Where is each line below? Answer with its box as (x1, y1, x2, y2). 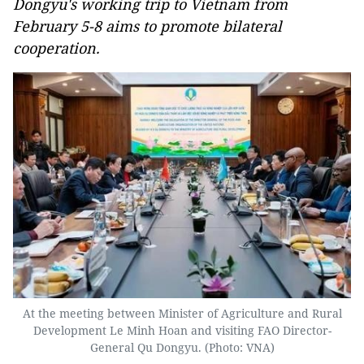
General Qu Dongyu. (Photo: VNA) (89, 339, 275, 355)
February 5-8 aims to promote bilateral (13, 16, 282, 36)
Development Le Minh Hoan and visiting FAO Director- (32, 322, 331, 338)
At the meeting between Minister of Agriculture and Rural (22, 305, 342, 321)
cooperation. (13, 38, 100, 58)
